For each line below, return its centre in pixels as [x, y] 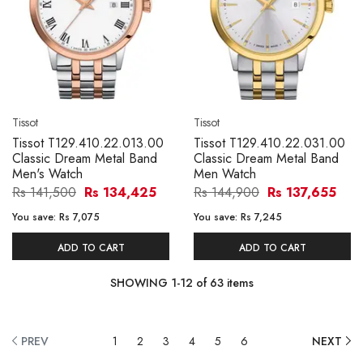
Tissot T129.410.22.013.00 [88, 143]
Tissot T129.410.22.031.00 [269, 143]
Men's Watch [47, 173]
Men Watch [225, 173]
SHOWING [140, 282]
